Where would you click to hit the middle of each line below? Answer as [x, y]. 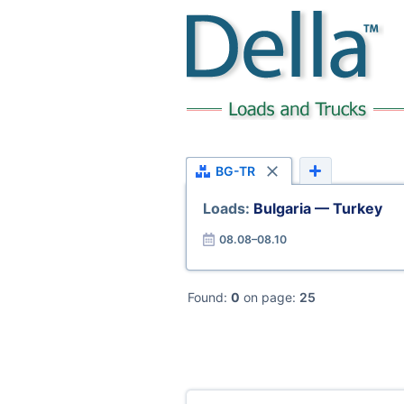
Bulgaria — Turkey [317, 208]
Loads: [228, 208]
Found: [209, 297]
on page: [270, 297]
